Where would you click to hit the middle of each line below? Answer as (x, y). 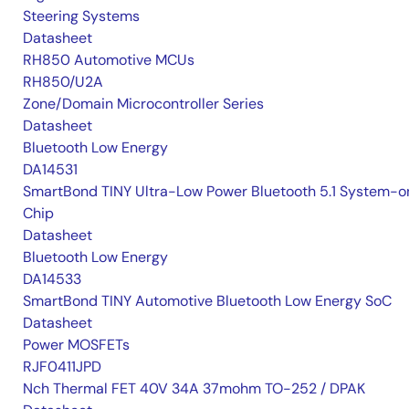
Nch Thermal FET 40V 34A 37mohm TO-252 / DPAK (194, 388)
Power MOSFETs (76, 345)
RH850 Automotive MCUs (109, 60)
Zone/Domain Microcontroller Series (143, 104)
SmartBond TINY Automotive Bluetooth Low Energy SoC (207, 301)
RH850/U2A (63, 82)
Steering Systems (81, 16)
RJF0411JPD (62, 367)
